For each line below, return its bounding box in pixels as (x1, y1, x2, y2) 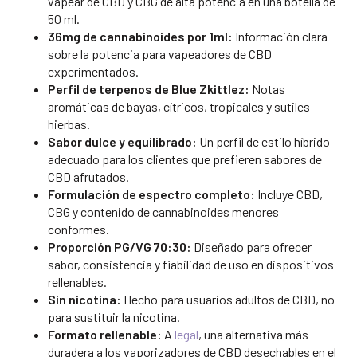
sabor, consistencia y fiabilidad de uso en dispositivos (48, 256, 334, 272)
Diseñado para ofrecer (191, 238, 312, 254)
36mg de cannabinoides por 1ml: (48, 28, 233, 44)
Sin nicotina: (48, 291, 121, 307)
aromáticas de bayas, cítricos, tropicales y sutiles (48, 98, 310, 114)
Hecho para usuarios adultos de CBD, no (121, 291, 335, 307)
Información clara (233, 28, 328, 44)
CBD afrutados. (48, 168, 129, 184)
